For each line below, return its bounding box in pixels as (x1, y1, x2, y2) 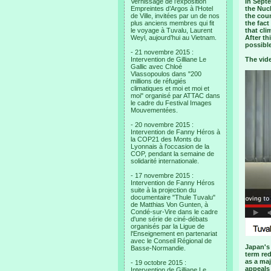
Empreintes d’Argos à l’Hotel (131, 5, 213, 12)
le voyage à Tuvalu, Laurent (131, 27, 212, 34)
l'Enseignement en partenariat (131, 230, 217, 237)
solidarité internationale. (131, 157, 199, 165)
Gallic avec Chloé (131, 63, 182, 70)
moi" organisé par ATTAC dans (131, 92, 220, 99)
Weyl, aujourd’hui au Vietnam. (131, 34, 217, 41)
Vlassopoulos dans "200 (131, 70, 201, 77)
